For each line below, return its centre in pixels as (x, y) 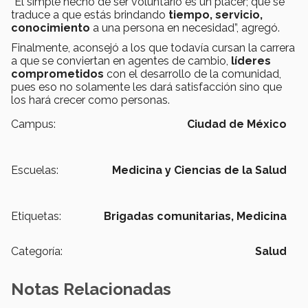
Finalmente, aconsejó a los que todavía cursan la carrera (153, 47)
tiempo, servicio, (216, 14)
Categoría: (37, 251)
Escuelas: (35, 170)
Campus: (33, 124)
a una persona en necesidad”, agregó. (185, 27)
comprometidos (57, 74)
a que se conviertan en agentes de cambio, (121, 60)
